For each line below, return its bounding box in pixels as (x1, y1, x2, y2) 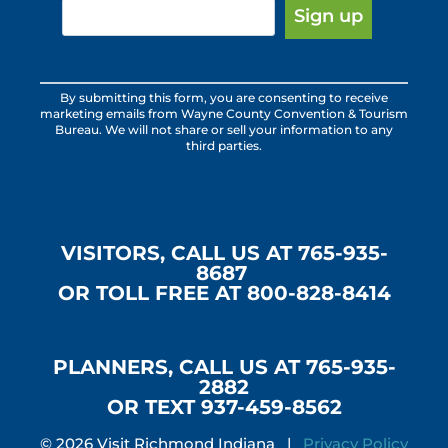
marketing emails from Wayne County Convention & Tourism (40, 106, 408, 121)
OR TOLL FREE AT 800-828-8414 (57, 281, 391, 305)
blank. (40, 238, 85, 258)
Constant (40, 70, 110, 90)
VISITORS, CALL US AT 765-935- (60, 241, 388, 265)
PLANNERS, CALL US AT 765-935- (52, 355, 396, 379)
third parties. (186, 138, 262, 153)
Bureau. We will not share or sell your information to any (55, 122, 393, 137)
